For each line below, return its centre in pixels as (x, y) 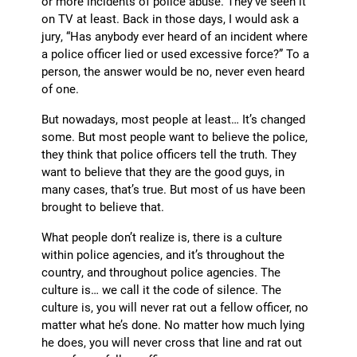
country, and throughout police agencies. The (161, 272)
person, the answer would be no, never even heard (173, 71)
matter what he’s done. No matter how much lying (173, 325)
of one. (61, 89)
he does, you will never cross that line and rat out (172, 342)
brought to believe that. (103, 207)
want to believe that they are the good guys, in (163, 172)
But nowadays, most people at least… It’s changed (174, 119)
